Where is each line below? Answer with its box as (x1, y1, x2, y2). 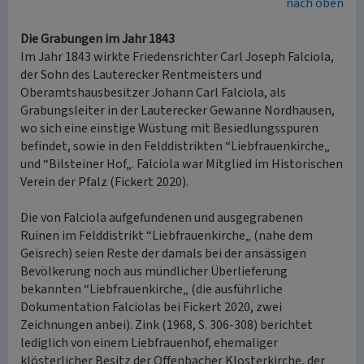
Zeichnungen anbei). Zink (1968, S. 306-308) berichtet (20, 316, 313, 334)
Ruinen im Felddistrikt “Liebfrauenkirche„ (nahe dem (20, 227, 313, 245)
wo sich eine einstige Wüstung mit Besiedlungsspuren (20, 119, 318, 137)
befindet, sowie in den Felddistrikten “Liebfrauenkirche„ (20, 137, 330, 155)
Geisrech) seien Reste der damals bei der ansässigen (20, 245, 306, 262)
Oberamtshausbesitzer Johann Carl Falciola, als (20, 84, 286, 102)
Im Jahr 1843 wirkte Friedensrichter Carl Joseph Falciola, (20, 48, 334, 66)
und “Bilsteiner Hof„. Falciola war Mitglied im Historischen (20, 155, 343, 173)
